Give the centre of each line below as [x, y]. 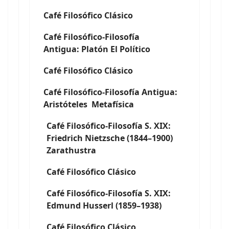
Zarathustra [71, 150]
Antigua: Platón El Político [97, 49]
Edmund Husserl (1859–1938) [104, 205]
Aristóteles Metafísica [89, 104]
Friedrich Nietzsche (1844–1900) [110, 138]
